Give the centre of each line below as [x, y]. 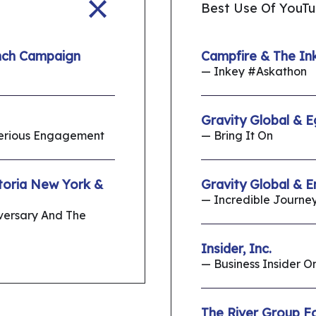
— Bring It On [237, 136]
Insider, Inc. [236, 249]
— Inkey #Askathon [254, 72]
